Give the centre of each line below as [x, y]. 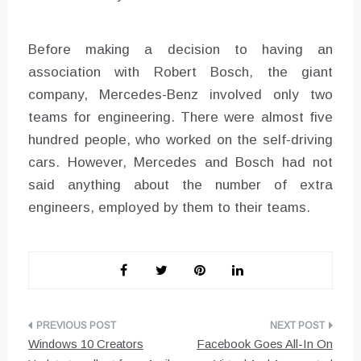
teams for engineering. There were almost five [180, 118]
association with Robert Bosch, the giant [180, 73]
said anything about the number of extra [180, 185]
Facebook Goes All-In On [265, 344]
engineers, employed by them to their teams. [169, 208]
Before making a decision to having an [180, 50]
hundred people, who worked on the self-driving [180, 140]
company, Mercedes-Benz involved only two [180, 95]
